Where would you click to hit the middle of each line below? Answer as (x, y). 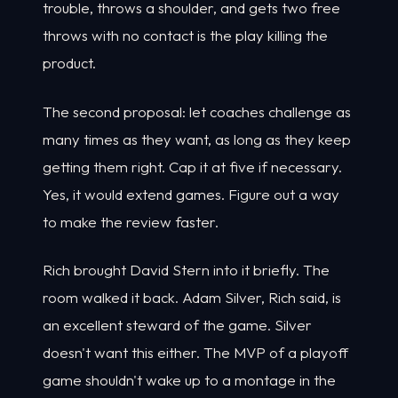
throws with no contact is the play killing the (185, 36)
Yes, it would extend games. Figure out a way (191, 194)
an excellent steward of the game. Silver (177, 325)
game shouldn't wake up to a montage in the (189, 380)
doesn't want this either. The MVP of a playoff (195, 353)
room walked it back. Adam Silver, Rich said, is (192, 298)
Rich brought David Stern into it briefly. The (186, 270)
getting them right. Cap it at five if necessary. (192, 166)
